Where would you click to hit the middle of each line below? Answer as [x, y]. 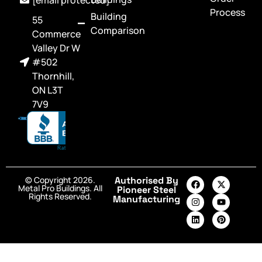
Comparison [118, 30]
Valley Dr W [56, 48]
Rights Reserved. [61, 196]
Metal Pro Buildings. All [61, 188]
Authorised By [146, 180]
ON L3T [48, 90]
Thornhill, [53, 76]
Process [227, 12]
